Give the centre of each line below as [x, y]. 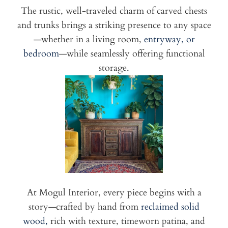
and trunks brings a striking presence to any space [114, 25]
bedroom [41, 54]
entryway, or [169, 40]
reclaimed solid [170, 207]
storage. [114, 68]
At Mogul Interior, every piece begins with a [114, 193]
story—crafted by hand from [85, 207]
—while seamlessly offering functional [132, 54]
